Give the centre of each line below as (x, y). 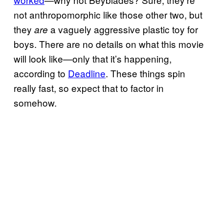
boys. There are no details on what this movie (109, 44)
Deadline (87, 73)
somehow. (36, 102)
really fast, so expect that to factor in (89, 88)
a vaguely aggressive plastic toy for (123, 29)
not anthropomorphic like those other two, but (108, 14)
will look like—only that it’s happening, (93, 58)
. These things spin (145, 73)
